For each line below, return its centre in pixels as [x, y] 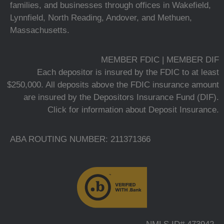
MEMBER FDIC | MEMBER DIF [160, 59]
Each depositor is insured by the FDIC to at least [128, 72]
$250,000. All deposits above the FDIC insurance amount [113, 84]
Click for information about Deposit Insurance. [133, 109]
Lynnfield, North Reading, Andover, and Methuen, [101, 18]
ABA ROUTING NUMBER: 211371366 [80, 139]
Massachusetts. [40, 30]
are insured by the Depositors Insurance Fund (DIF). [121, 97]
